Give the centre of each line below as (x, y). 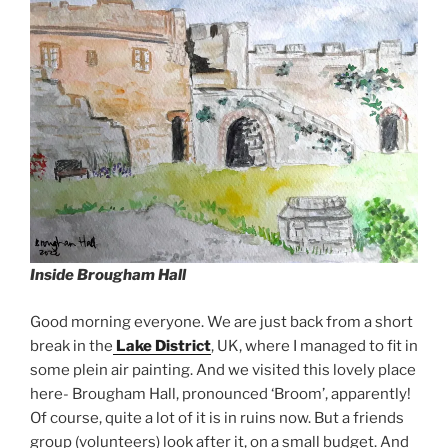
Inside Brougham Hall (108, 275)
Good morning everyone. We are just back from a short (221, 321)
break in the (71, 345)
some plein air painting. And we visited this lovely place (223, 369)
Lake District (162, 345)
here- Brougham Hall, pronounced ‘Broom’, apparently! (220, 393)
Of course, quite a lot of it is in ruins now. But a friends (217, 417)
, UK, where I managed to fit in (314, 345)
